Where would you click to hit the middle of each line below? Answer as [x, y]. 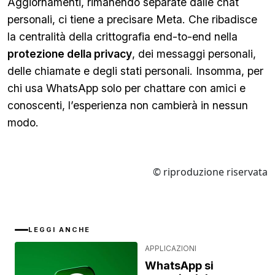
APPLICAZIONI [171, 248]
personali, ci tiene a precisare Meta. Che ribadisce [132, 19]
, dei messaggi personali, [194, 54]
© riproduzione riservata [210, 172]
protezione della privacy [70, 54]
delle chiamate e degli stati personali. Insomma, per [135, 71]
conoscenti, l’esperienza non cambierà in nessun [128, 105]
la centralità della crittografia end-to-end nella [122, 37]
